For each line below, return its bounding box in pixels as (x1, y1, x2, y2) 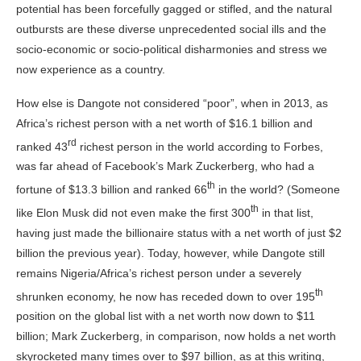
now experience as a (16, 62, 125, 76)
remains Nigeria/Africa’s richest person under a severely (16, 266, 301, 280)
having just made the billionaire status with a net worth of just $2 (16, 226, 342, 239)
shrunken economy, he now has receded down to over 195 (16, 289, 315, 303)
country (125, 62, 162, 76)
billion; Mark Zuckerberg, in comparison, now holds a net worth (16, 330, 336, 343)
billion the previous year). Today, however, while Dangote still (16, 246, 325, 259)
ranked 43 (16, 139, 68, 153)
